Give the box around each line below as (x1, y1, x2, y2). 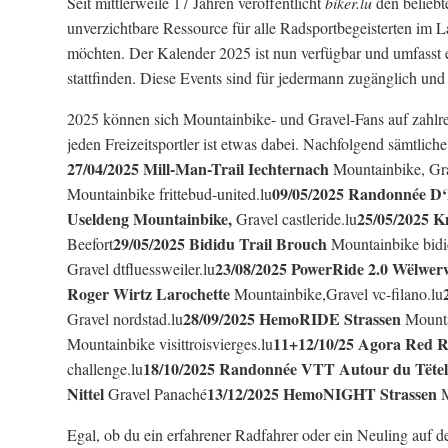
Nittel (67, 382, 108, 405)
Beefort (67, 233, 113, 254)
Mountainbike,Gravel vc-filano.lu (234, 283, 443, 304)
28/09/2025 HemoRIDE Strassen (183, 307, 405, 330)
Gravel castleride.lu (236, 208, 357, 229)
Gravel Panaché (108, 383, 207, 404)
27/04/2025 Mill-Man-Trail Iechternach (67, 157, 333, 180)
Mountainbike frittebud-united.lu (67, 183, 272, 204)
